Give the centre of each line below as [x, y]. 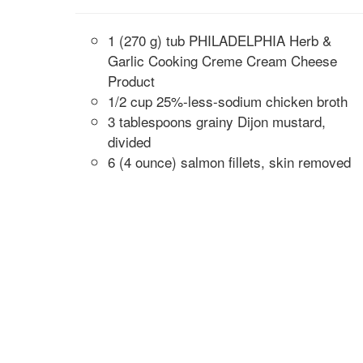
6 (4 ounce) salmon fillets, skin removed [229, 162]
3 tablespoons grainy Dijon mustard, [216, 121]
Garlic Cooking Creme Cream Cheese [222, 60]
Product [131, 81]
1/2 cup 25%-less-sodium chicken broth [227, 101]
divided [129, 141]
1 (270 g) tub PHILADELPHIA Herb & [219, 40]
